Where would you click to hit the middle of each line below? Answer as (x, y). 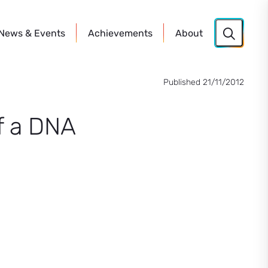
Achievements (120, 33)
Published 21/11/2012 (204, 82)
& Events (44, 33)
